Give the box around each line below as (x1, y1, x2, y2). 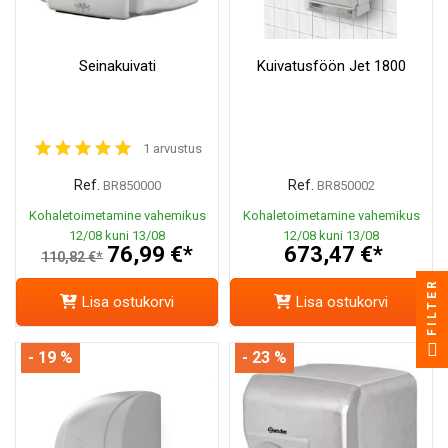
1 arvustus (142, 140, 202, 156)
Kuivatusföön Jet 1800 (256, 56, 406, 75)
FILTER (425, 277, 439, 336)
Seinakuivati (78, 56, 156, 75)
